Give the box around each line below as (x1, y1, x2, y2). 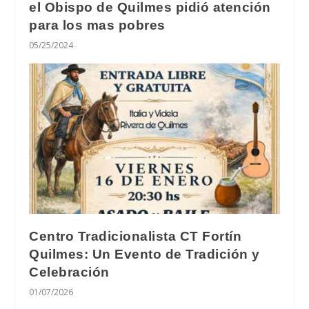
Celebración (29, 265, 110, 280)
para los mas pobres (29, 18, 166, 33)
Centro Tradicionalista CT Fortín (29, 229, 242, 244)
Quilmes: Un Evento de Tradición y (29, 247, 260, 262)
